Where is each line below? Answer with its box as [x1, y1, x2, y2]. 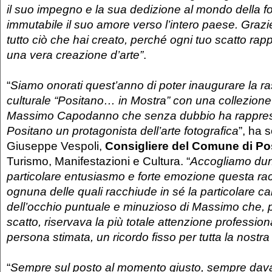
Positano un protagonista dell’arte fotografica [7, 123, 239, 137]
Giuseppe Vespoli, [7, 138, 105, 152]
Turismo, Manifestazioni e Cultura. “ [7, 154, 190, 168]
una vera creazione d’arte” [7, 47, 143, 61]
